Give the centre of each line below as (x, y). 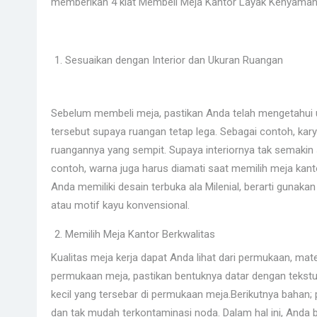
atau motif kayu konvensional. (120, 205)
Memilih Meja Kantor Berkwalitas (140, 234)
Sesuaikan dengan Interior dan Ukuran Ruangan (174, 60)
